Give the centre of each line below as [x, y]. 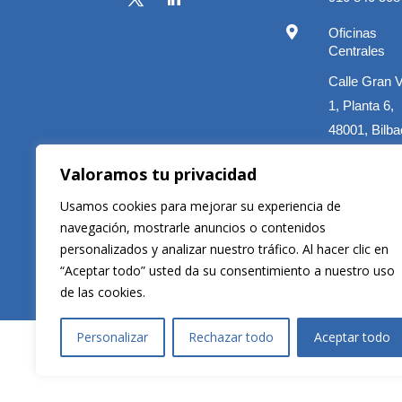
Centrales [357, 50]
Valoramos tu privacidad [158, 174]
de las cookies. [103, 292]
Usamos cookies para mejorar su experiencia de [201, 206]
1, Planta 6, [362, 105]
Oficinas [353, 32]
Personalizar [113, 337]
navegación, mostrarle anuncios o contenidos [193, 227]
